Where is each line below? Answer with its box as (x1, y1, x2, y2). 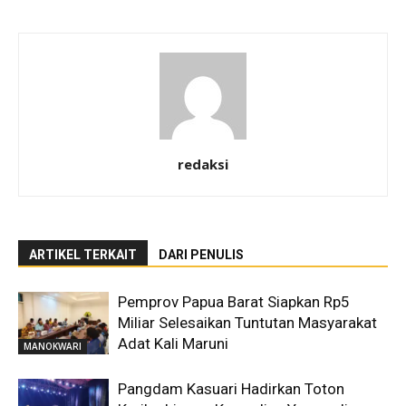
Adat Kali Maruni (118, 333, 228, 353)
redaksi (178, 154, 228, 173)
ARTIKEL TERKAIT (29, 246, 137, 262)
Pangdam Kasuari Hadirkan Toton (118, 379, 344, 398)
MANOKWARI (24, 339, 82, 353)
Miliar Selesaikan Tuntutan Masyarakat (118, 313, 377, 332)
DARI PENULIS (159, 246, 244, 262)
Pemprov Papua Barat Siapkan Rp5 (118, 292, 350, 311)
